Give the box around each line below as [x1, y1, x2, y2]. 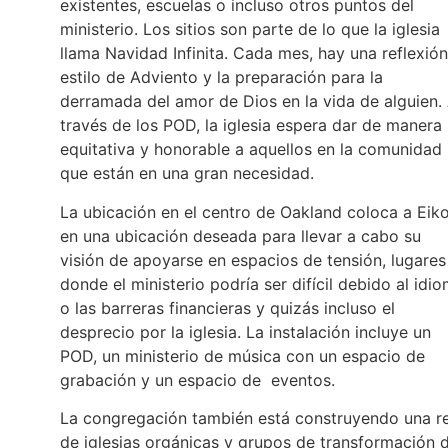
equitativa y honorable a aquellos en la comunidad [60, 139, 442, 160]
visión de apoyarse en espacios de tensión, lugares [60, 249, 446, 270]
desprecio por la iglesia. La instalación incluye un [60, 321, 431, 342]
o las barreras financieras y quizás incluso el [60, 297, 395, 318]
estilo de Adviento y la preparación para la [60, 67, 383, 88]
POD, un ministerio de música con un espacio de [60, 345, 425, 366]
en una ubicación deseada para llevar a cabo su [60, 225, 421, 246]
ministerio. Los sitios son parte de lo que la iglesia [60, 19, 440, 40]
